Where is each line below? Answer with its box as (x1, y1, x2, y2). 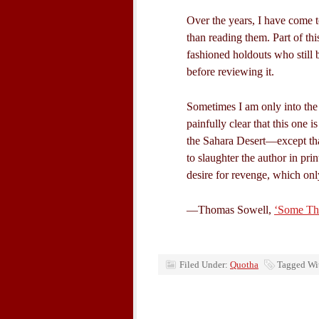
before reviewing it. (187, 66, 274, 78)
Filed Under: (179, 259, 230, 270)
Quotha (230, 259, 258, 270)
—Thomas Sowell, (187, 204, 274, 216)
